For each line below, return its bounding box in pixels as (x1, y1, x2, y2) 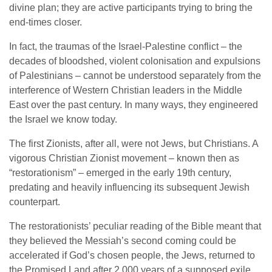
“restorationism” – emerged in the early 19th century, (9, 168, 231, 178)
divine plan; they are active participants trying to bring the (9, 2, 253, 13)
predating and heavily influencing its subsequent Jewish (9, 182, 250, 193)
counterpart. (9, 197, 60, 208)
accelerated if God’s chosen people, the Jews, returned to (9, 250, 255, 261)
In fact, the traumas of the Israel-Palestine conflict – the (9, 41, 242, 52)
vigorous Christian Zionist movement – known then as (9, 153, 239, 164)
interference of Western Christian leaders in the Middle (9, 85, 242, 96)
